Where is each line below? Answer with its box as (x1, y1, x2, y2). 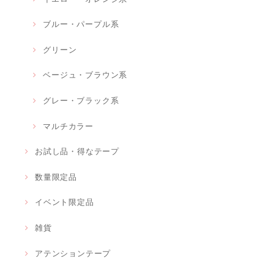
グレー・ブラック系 (43, 95, 119, 105)
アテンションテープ (35, 248, 111, 258)
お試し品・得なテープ (35, 147, 120, 157)
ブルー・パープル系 (43, 20, 119, 29)
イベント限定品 (35, 198, 94, 207)
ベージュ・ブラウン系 (43, 70, 128, 80)
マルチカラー (43, 121, 94, 131)
